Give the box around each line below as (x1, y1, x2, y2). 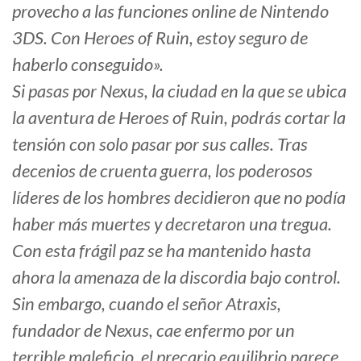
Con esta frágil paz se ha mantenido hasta (12, 239, 311, 262)
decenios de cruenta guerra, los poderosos (12, 160, 313, 182)
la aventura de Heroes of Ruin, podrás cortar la (12, 106, 346, 129)
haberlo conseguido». (12, 53, 164, 76)
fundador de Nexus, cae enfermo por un (12, 319, 295, 342)
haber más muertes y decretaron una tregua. (12, 213, 332, 235)
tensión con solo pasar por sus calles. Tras (12, 133, 308, 156)
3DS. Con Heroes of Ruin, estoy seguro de (12, 27, 308, 49)
